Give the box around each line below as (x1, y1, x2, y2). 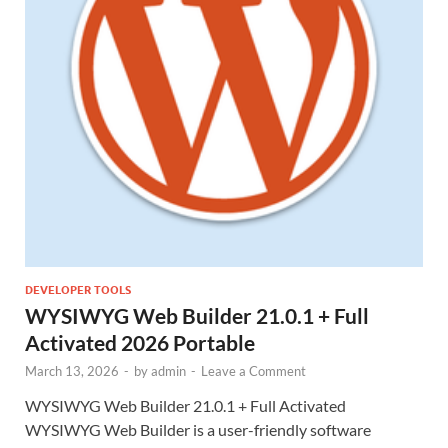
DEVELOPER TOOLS (25, 282, 131, 297)
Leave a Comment (201, 362, 306, 379)
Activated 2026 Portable (25, 329, 255, 355)
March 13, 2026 (25, 362, 119, 379)
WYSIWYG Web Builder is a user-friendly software (25, 419, 371, 439)
